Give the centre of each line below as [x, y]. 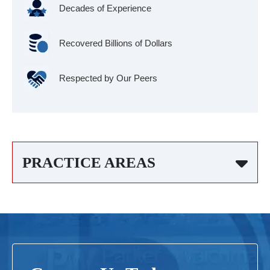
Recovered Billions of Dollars [116, 43]
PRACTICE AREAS [89, 163]
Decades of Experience [105, 8]
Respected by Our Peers [108, 78]
